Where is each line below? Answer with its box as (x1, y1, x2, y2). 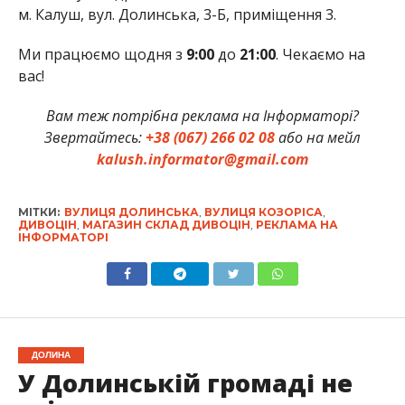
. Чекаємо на (275, 44, 365, 64)
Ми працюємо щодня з (17, 44, 186, 64)
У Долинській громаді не (17, 366, 353, 400)
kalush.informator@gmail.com (96, 149, 308, 169)
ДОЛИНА (31, 350, 71, 360)
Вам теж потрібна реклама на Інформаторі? (45, 106, 359, 126)
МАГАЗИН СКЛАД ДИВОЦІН (81, 218, 250, 231)
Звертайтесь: (43, 127, 146, 147)
